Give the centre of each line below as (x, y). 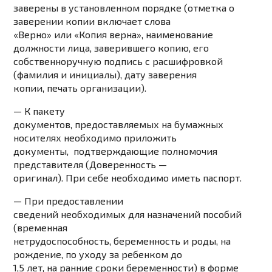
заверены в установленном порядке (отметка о (124, 8)
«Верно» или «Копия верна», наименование (114, 35)
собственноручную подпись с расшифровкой (118, 61)
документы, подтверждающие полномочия (116, 151)
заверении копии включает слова (92, 21)
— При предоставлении (69, 201)
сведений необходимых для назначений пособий (128, 214)
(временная (41, 228)
